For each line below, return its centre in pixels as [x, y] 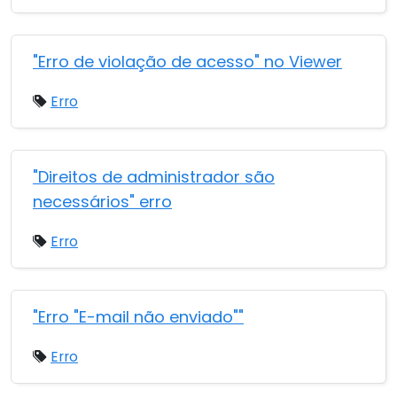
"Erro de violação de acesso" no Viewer [187, 62]
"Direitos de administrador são [154, 177]
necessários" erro [102, 202]
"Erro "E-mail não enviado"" [138, 317]
